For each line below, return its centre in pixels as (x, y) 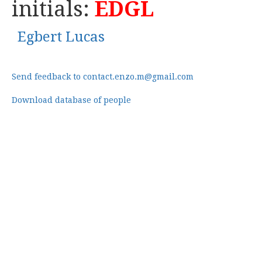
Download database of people (71, 100)
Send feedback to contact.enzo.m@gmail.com (103, 77)
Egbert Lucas (61, 37)
